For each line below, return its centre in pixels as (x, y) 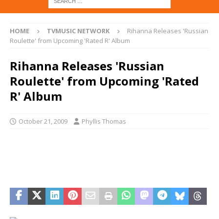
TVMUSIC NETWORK (78, 31)
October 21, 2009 (43, 121)
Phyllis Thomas (104, 121)
